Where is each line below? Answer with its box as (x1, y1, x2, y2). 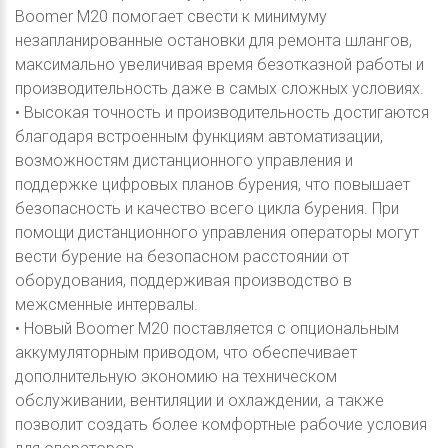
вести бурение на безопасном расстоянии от (15, 246, 349, 266)
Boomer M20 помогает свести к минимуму (15, 6, 327, 26)
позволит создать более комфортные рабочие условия (15, 414, 427, 434)
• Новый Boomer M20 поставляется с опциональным (15, 318, 399, 338)
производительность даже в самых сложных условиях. (15, 78, 424, 98)
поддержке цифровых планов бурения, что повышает (15, 174, 410, 194)
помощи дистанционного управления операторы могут (15, 222, 419, 242)
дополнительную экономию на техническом (15, 366, 337, 386)
